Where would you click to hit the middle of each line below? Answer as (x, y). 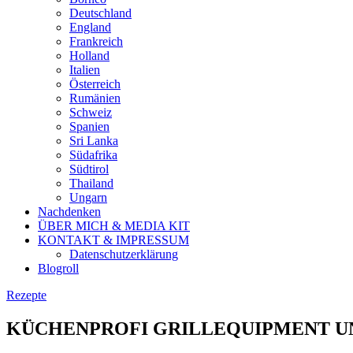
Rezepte (26, 295)
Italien (85, 69)
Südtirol (89, 169)
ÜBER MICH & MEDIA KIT (114, 225)
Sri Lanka (94, 140)
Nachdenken (69, 211)
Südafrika (93, 154)
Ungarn (88, 197)
